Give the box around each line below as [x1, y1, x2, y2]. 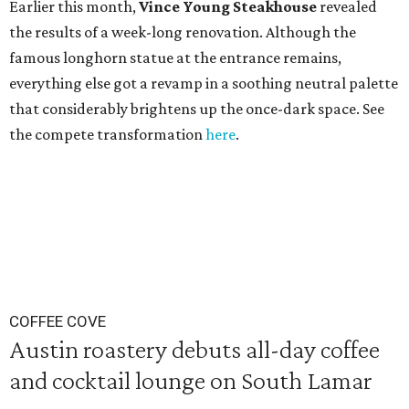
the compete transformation [9, 125, 205, 143]
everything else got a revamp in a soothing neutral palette [9, 74, 398, 92]
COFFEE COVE [9, 312, 106, 330]
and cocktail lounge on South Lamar [9, 365, 372, 394]
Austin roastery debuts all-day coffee [9, 334, 380, 363]
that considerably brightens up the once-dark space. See [9, 100, 384, 118]
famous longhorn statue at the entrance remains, [9, 48, 341, 67]
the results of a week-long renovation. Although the [9, 23, 356, 41]
